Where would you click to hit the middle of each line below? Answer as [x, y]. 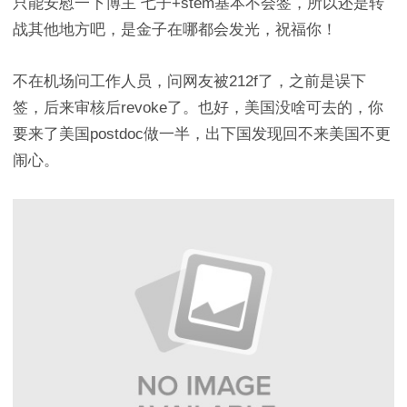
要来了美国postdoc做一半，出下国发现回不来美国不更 [202, 134]
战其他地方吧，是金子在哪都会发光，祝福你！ [175, 30]
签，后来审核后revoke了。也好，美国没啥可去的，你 [198, 108]
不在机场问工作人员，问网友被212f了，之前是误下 [189, 82]
